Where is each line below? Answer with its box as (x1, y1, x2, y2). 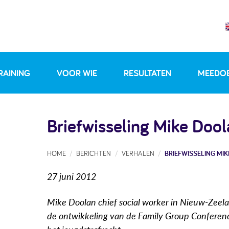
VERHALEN (121, 148, 154, 158)
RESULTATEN (123, 66, 171, 79)
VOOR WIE (57, 66, 98, 79)
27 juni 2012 (47, 173, 96, 182)
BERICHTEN (76, 148, 111, 158)
